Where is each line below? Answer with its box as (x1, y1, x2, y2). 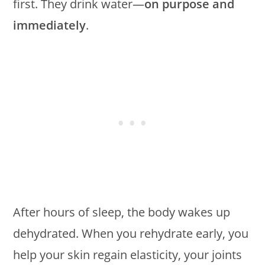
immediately (13, 17, 86, 33)
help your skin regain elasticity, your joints (13, 247, 243, 263)
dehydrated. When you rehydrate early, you (13, 225, 249, 241)
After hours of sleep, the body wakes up (13, 204, 231, 220)
